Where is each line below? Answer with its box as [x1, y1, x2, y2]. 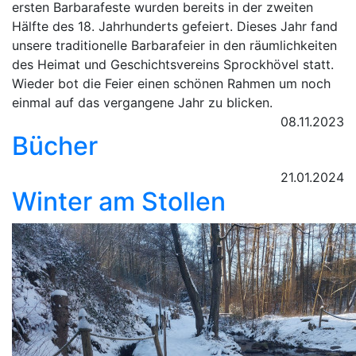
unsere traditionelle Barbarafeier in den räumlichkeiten [12, 37, 337, 53]
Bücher [12, 130, 98, 161]
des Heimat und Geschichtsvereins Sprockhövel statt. [12, 56, 334, 72]
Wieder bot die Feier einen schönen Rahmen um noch [12, 75, 331, 91]
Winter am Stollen [12, 186, 226, 217]
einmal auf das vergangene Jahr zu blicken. [12, 95, 273, 110]
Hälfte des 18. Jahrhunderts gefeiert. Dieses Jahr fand [12, 18, 338, 34]
